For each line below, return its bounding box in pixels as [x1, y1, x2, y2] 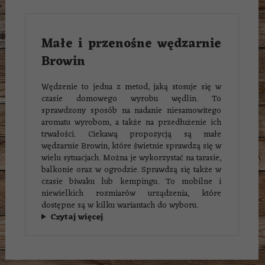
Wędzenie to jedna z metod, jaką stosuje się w [41, 79, 221, 95]
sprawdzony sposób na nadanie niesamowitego [41, 103, 221, 118]
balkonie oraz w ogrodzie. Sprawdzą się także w [41, 162, 221, 177]
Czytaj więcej [50, 209, 103, 225]
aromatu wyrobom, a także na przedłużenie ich [41, 115, 221, 130]
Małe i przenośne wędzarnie [41, 33, 221, 56]
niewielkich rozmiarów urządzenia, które [41, 186, 221, 201]
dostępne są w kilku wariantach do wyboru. [41, 198, 198, 213]
